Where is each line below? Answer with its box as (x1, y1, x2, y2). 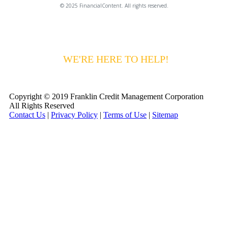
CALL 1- (172, 53, 209, 65)
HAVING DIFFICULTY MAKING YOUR (4, 41, 175, 53)
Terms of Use (103, 110, 147, 119)
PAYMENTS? (4, 53, 63, 65)
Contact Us (9, 110, 45, 119)
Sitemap (152, 110, 178, 119)
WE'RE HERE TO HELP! (63, 53, 172, 65)
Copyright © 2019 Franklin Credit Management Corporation (9, 92, 204, 101)
